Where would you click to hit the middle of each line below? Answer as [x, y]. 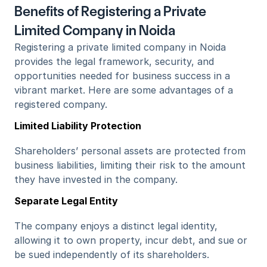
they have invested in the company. [96, 179]
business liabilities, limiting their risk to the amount [130, 165]
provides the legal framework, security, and [114, 61]
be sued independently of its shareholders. [112, 254]
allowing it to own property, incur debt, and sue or [131, 240]
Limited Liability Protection [78, 126]
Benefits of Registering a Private [110, 11]
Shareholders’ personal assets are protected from [130, 151]
